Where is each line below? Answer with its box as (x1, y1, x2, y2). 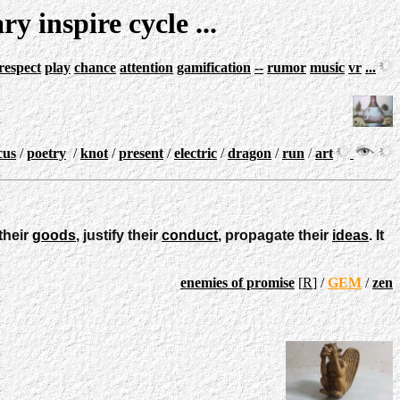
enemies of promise (180, 274, 295, 290)
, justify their (76, 227, 162, 243)
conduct (162, 227, 218, 243)
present (119, 145, 163, 161)
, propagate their (218, 227, 332, 243)
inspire (37, 7, 121, 39)
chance (74, 60, 116, 76)
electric (174, 145, 217, 161)
